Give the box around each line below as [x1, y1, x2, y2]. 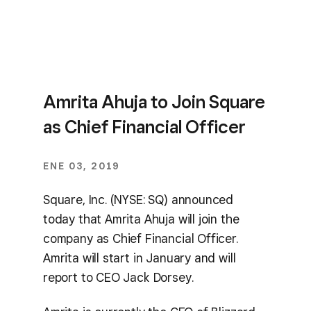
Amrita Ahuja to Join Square [43, 91, 265, 112]
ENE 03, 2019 [43, 160, 120, 171]
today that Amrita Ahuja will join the [43, 211, 239, 226]
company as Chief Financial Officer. [43, 230, 238, 246]
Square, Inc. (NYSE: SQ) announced [43, 192, 234, 207]
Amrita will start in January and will [43, 250, 236, 265]
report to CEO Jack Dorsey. [43, 269, 194, 285]
